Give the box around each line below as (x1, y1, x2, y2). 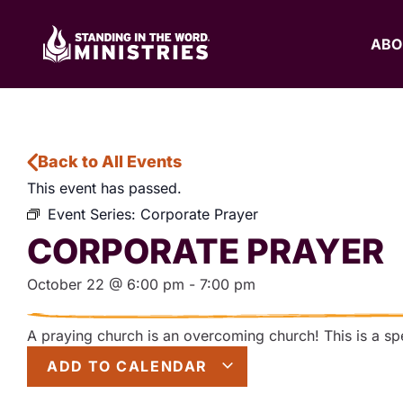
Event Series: (48, 204, 140, 223)
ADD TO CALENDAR (47, 356, 213, 375)
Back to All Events (38, 152, 182, 172)
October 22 (27, 274, 104, 293)
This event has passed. (27, 178, 182, 197)
